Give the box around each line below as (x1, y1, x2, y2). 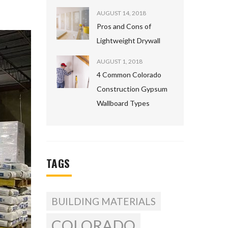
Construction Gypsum (97, 84, 167, 93)
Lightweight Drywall (97, 36, 160, 45)
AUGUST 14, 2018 (97, 9, 146, 17)
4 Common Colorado (97, 70, 161, 79)
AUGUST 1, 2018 (97, 58, 142, 65)
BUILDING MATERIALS (51, 195, 156, 207)
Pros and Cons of (97, 22, 151, 31)
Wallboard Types (97, 99, 150, 107)
